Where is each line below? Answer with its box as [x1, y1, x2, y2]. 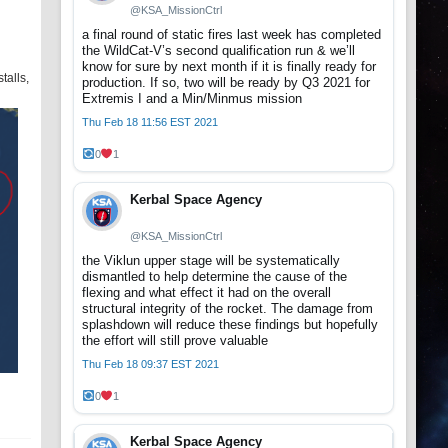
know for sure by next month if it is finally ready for [82, 59, 376, 74]
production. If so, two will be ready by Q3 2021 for [82, 75, 370, 90]
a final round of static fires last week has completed [82, 27, 381, 42]
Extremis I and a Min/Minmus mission [82, 91, 302, 106]
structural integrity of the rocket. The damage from [82, 301, 373, 316]
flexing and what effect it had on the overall [82, 285, 331, 300]
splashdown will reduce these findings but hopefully [82, 317, 378, 332]
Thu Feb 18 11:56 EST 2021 [82, 116, 218, 128]
